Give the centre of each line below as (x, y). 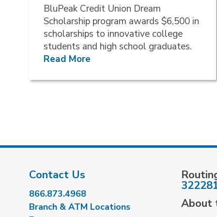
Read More (67, 59)
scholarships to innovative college (113, 34)
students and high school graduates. (118, 47)
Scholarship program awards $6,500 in (121, 22)
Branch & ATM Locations (80, 207)
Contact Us (57, 175)
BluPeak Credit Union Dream (102, 9)
